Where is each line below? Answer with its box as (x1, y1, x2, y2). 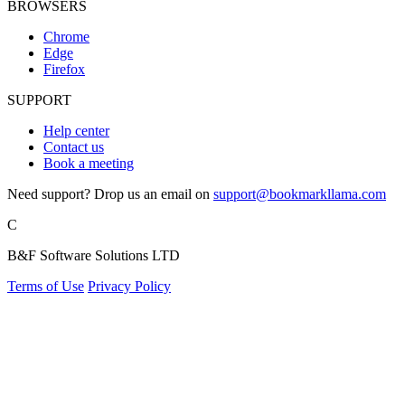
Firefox (43, 61, 85, 77)
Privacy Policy (88, 278, 171, 294)
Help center (43, 122, 109, 138)
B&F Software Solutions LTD (7, 247, 180, 263)
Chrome (43, 28, 89, 44)
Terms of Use (7, 278, 84, 294)
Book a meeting (43, 155, 134, 171)
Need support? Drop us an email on (7, 185, 213, 202)
